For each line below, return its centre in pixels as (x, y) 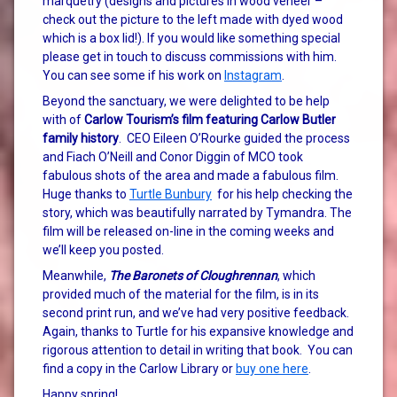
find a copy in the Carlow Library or (139, 368)
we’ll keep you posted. (103, 249)
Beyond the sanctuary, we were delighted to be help (186, 101)
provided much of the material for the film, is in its (181, 294)
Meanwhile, (76, 275)
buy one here (272, 368)
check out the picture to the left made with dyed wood (193, 19)
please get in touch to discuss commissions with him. (191, 56)
